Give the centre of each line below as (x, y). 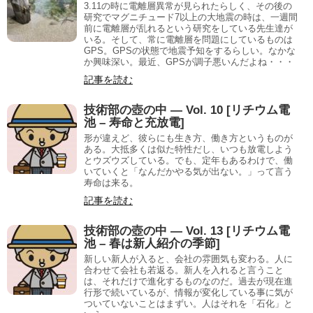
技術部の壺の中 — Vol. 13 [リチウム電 (187, 231)
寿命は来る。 (111, 183)
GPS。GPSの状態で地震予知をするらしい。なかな (190, 51)
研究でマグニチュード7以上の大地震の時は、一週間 (191, 17)
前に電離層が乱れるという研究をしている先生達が (188, 28)
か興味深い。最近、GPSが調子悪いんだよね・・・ (189, 62)
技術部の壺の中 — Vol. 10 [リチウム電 (187, 110)
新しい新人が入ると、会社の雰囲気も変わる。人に (188, 259)
